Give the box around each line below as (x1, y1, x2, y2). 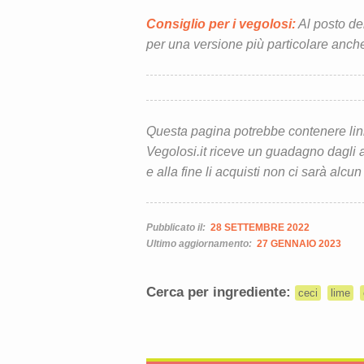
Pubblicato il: (145, 221, 208, 233)
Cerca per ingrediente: (145, 284, 295, 300)
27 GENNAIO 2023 (256, 237, 341, 249)
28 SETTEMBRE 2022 (210, 221, 310, 233)
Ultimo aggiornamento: (145, 237, 254, 249)
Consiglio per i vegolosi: (145, 16, 296, 31)
